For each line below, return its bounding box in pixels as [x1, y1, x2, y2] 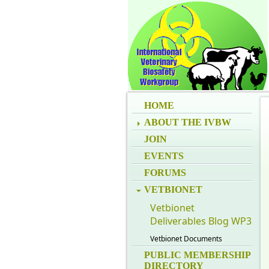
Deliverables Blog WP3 [150, 214, 252, 228]
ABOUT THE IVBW [144, 117, 231, 127]
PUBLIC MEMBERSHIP [144, 250, 250, 260]
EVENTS [144, 151, 184, 161]
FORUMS [144, 168, 186, 178]
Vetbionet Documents [150, 234, 222, 244]
